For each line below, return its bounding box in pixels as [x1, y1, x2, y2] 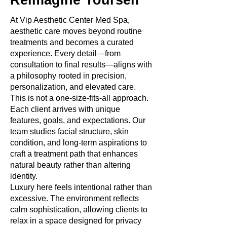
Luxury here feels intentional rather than [10, 183, 152, 192]
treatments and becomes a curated [10, 38, 134, 47]
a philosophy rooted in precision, [10, 71, 127, 80]
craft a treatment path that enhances [10, 149, 138, 158]
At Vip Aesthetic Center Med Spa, [10, 16, 130, 24]
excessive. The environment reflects [10, 194, 139, 203]
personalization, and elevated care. [10, 83, 136, 91]
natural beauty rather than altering [10, 161, 131, 169]
